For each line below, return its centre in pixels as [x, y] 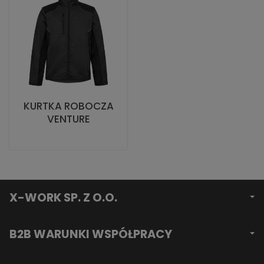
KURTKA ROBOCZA [68, 106]
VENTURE [68, 119]
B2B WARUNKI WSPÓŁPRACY [91, 234]
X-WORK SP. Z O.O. [63, 198]
